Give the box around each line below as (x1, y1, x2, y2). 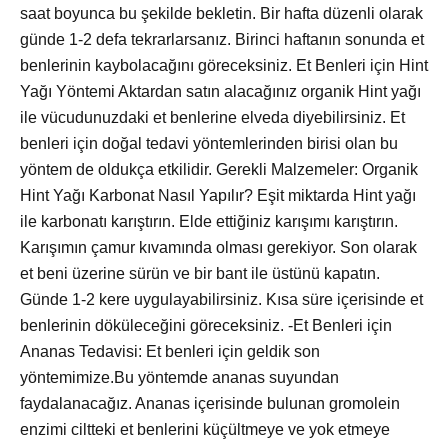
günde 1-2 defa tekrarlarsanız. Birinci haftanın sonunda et (20, 31, 424, 49)
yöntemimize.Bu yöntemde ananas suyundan (20, 369, 339, 387)
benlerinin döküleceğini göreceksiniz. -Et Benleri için (20, 317, 392, 335)
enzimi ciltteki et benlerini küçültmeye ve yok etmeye (20, 421, 390, 439)
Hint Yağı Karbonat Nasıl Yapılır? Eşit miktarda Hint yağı (20, 187, 416, 205)
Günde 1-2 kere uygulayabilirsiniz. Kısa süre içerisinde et (20, 291, 423, 309)
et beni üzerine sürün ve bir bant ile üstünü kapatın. (20, 265, 380, 283)
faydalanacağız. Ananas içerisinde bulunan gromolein (20, 395, 400, 413)
